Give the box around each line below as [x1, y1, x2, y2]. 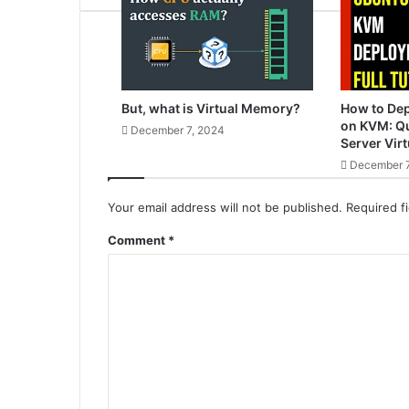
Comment [108, 233, 168, 247]
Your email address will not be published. [108, 200, 342, 215]
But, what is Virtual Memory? [121, 100, 300, 117]
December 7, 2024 [131, 123, 225, 138]
